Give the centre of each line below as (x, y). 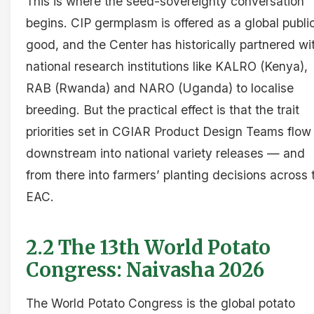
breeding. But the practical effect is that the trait (163, 109)
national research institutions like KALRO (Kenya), (167, 66)
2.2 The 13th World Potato (148, 247)
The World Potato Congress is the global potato (161, 303)
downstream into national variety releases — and (165, 153)
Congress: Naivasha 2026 (145, 269)
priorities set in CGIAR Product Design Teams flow (169, 131)
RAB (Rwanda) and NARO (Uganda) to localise (160, 88)
